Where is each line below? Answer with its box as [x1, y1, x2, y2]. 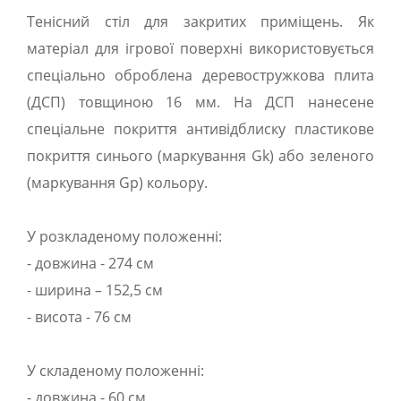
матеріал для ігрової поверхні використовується [27, 38, 374, 58]
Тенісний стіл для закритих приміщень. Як [27, 12, 374, 31]
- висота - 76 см [27, 307, 132, 327]
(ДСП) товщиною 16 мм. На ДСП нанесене [27, 92, 374, 112]
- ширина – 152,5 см [27, 280, 163, 300]
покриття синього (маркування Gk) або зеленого [27, 146, 374, 166]
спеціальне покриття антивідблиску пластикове [27, 119, 374, 139]
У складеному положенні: [27, 361, 204, 380]
